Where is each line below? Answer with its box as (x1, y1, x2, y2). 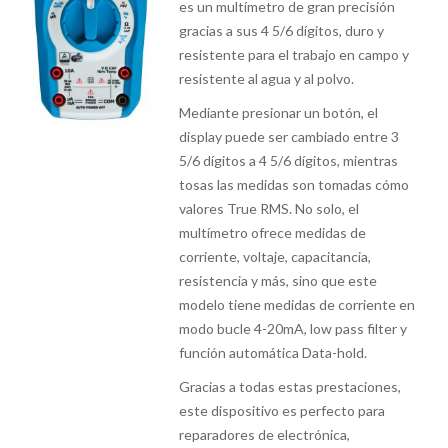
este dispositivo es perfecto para (179, 402, 386, 419)
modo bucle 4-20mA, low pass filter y (179, 320, 408, 337)
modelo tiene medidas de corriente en (179, 296, 416, 313)
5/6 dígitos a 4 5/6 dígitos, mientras (179, 152, 399, 169)
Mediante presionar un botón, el (179, 104, 379, 121)
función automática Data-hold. (179, 344, 368, 361)
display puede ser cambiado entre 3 (179, 128, 400, 145)
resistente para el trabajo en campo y (179, 46, 410, 63)
